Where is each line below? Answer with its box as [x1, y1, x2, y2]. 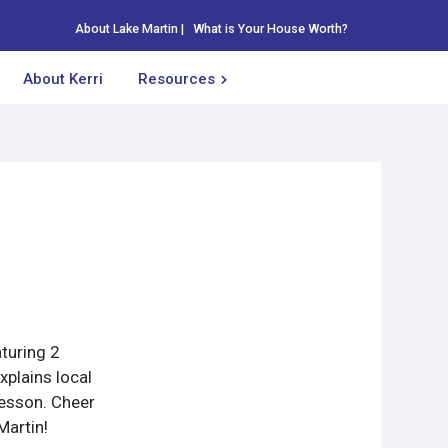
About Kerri [23, 70, 103, 88]
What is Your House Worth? [193, 20, 348, 36]
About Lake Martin [75, 20, 178, 36]
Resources [138, 70, 215, 88]
